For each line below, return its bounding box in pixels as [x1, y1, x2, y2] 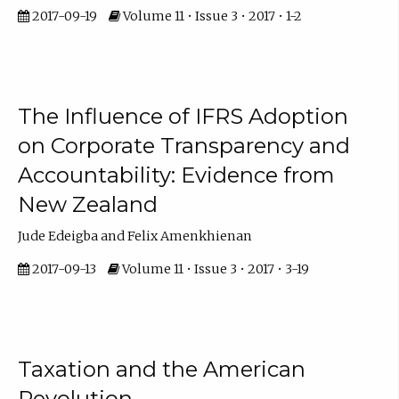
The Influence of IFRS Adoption [17, 103, 348, 130]
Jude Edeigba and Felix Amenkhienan [17, 227, 252, 244]
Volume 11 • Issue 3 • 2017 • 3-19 [118, 260, 309, 277]
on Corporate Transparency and [17, 133, 350, 159]
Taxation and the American [17, 356, 305, 383]
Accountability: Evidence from [17, 162, 335, 189]
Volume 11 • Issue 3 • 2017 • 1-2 [119, 7, 302, 24]
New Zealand [17, 191, 158, 218]
